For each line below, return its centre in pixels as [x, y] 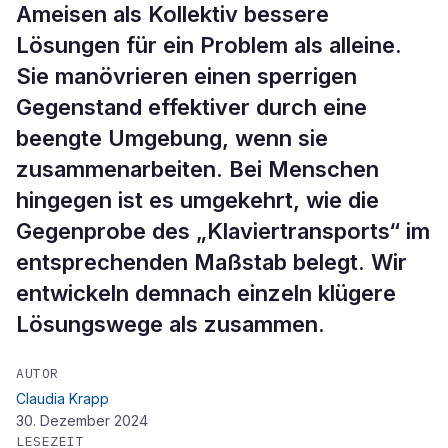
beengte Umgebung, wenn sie [172, 138]
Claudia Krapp [62, 398]
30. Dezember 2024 [82, 420]
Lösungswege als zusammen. [170, 324]
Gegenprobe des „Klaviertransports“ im [223, 231]
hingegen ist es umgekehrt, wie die [197, 200]
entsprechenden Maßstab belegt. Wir [211, 262]
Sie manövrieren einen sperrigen [186, 76]
